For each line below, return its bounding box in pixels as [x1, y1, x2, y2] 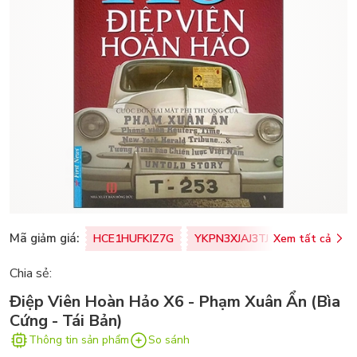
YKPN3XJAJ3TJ [194, 230, 269, 246]
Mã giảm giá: [10, 230, 79, 247]
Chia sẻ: [10, 264, 52, 282]
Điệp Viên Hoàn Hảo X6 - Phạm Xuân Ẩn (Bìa [10, 290, 340, 312]
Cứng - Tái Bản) [10, 309, 123, 331]
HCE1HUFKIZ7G [93, 230, 174, 246]
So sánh [148, 332, 190, 348]
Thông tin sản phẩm [29, 332, 129, 348]
